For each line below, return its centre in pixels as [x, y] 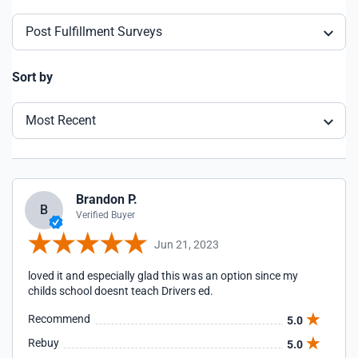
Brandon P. [107, 199]
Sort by [32, 77]
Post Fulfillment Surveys [94, 32]
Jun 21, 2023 [187, 244]
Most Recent [61, 120]
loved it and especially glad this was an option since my [163, 276]
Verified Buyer [105, 215]
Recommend [59, 319]
